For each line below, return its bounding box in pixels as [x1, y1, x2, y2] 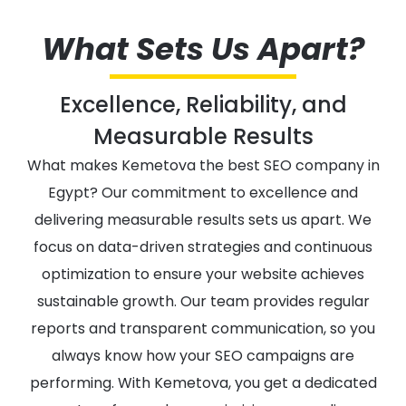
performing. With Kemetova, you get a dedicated [29, 372, 377, 393]
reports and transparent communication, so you [31, 317, 375, 339]
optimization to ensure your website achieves [42, 263, 364, 285]
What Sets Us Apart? [42, 26, 364, 71]
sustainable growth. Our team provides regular [36, 290, 370, 312]
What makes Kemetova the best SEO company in [26, 154, 380, 176]
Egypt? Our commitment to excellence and [48, 181, 358, 203]
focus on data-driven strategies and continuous [34, 236, 372, 257]
